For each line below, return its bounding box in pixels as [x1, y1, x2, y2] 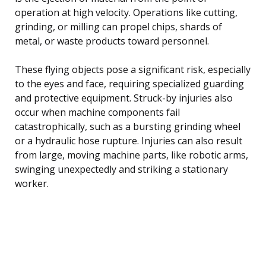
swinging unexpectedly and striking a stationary [15, 163, 228, 176]
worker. [15, 177, 49, 191]
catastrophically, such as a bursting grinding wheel [15, 120, 240, 134]
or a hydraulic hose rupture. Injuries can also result [15, 134, 242, 148]
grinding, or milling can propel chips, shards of [15, 20, 222, 34]
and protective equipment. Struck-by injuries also [15, 91, 233, 105]
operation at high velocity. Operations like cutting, [15, 6, 237, 20]
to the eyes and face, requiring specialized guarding [15, 77, 244, 91]
